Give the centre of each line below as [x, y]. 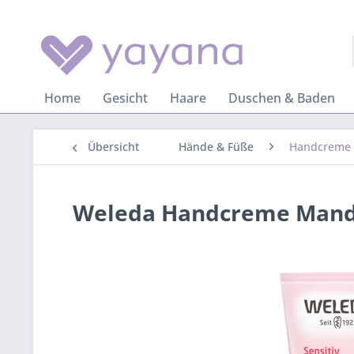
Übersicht [113, 147]
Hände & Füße [216, 147]
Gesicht [125, 98]
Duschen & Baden [282, 98]
